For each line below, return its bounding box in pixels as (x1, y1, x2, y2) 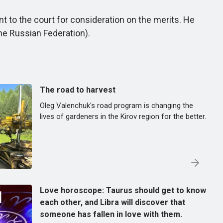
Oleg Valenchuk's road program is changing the (40, 101, 193, 110)
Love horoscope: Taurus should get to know (40, 186, 206, 195)
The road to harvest (40, 85, 115, 95)
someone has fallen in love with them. (40, 210, 182, 219)
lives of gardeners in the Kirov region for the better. (40, 112, 206, 121)
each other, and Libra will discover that (40, 198, 185, 207)
